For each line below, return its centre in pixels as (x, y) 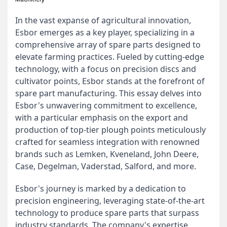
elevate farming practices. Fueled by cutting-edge (110, 57)
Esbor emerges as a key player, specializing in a (105, 32)
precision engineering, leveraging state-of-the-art (110, 201)
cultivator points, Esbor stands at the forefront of (110, 81)
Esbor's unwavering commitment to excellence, (106, 105)
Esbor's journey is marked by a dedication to (101, 188)
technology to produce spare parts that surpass (107, 213)
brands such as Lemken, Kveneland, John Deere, (107, 154)
